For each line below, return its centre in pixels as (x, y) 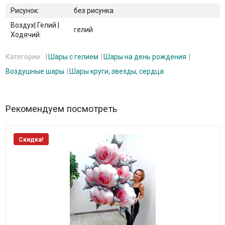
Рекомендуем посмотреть (61, 109)
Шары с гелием (73, 57)
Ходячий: (26, 35)
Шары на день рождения (145, 57)
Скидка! (31, 140)
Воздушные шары (35, 72)
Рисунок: (25, 11)
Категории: (24, 57)
